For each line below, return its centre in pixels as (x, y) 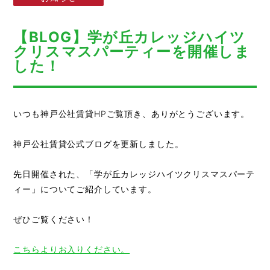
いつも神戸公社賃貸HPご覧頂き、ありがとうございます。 (132, 114)
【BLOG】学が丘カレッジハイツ (130, 37)
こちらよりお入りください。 (72, 249)
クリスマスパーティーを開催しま (132, 52)
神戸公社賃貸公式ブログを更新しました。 (99, 144)
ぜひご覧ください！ (54, 219)
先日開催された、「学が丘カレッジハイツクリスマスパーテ (134, 174)
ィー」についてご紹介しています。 (85, 189)
